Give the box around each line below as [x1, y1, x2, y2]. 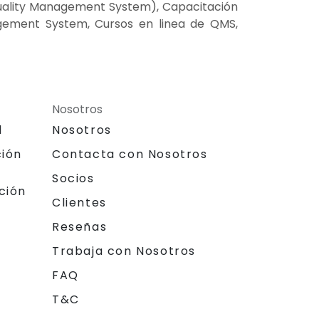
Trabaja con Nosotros [52, 242, 196, 259]
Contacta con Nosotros [52, 145, 208, 162]
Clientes [52, 194, 107, 211]
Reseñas [52, 218, 108, 235]
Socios [52, 169, 95, 187]
